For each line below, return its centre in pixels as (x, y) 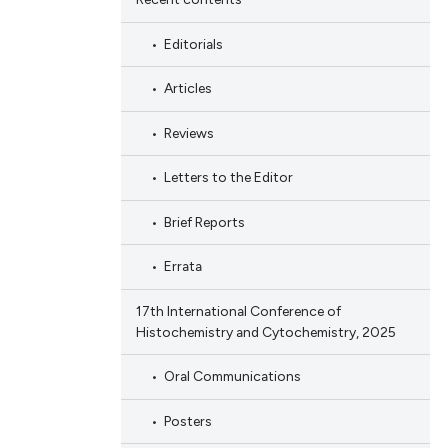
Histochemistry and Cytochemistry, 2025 (265, 331)
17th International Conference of (238, 310)
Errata (182, 266)
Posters (187, 420)
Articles (187, 88)
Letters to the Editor (228, 177)
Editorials (193, 43)
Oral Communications (232, 376)
